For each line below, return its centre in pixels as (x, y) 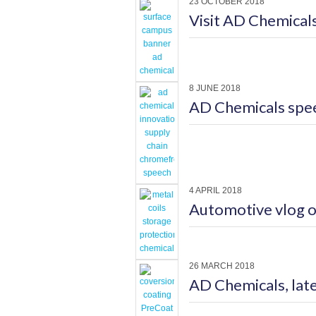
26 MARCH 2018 (222, 266)
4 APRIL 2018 (215, 190)
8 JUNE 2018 (215, 88)
